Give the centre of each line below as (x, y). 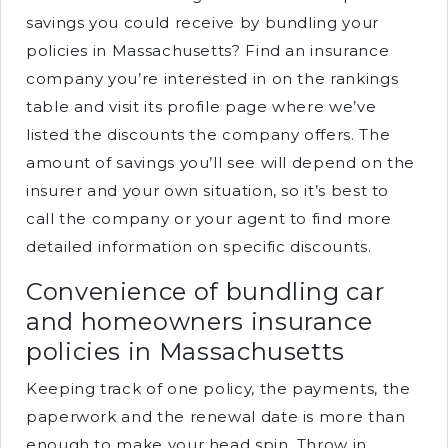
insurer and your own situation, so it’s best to (208, 190)
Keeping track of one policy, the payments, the (218, 388)
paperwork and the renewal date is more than (216, 416)
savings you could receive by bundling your (202, 22)
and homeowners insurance (199, 321)
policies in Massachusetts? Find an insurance (208, 50)
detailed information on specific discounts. (199, 246)
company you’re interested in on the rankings (212, 78)
